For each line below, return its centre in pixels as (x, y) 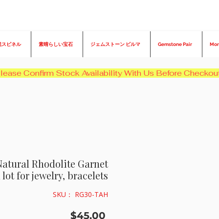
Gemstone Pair (175, 44)
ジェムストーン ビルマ (115, 44)
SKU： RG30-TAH (80, 195)
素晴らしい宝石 (56, 44)
